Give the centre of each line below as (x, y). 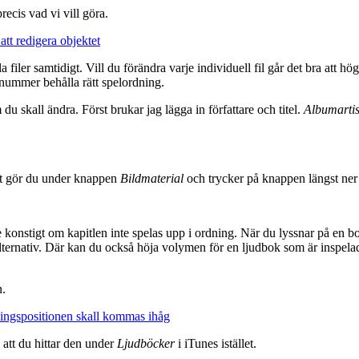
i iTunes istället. (216, 343)
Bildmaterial (152, 178)
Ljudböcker (146, 343)
